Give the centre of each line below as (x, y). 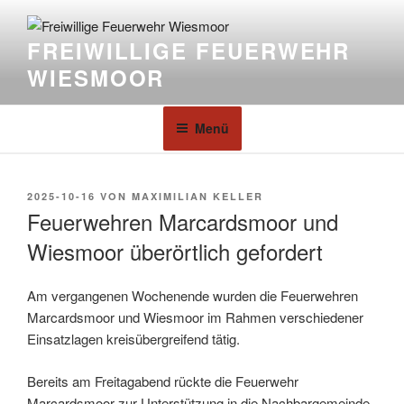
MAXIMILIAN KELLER (197, 196)
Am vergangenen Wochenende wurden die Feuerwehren (193, 296)
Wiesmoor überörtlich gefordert (175, 252)
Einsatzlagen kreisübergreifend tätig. (133, 339)
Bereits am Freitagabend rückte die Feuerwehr (163, 381)
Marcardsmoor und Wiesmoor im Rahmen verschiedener (195, 317)
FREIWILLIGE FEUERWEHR (189, 51)
